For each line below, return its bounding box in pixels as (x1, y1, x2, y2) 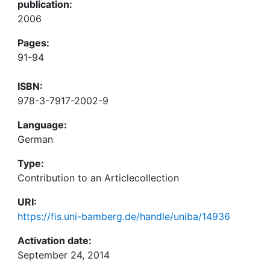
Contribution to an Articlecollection (17, 172, 179, 184)
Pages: (17, 37, 49, 49)
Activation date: (17, 234, 92, 246)
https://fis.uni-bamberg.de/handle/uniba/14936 (17, 210, 230, 222)
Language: (17, 119, 67, 131)
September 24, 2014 (17, 249, 110, 261)
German (17, 133, 53, 145)
